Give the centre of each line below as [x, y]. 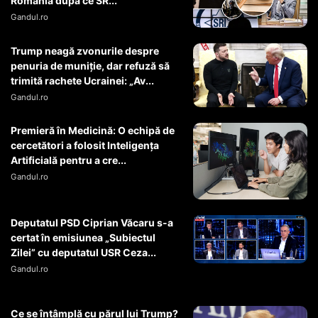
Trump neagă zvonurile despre [85, 50]
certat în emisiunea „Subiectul [83, 237]
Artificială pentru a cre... [68, 160]
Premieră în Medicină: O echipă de [93, 131]
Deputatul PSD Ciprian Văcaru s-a [92, 222]
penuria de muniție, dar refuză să [90, 65]
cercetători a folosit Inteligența [85, 146]
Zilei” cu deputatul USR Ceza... [83, 252]
